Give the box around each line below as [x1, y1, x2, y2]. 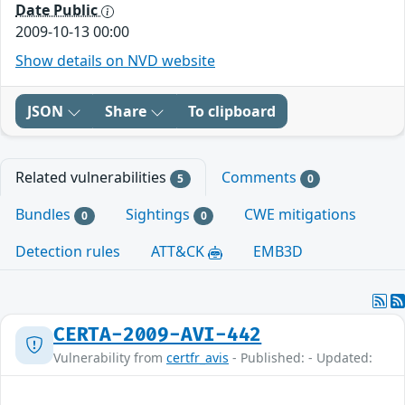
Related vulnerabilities [15, 167, 170, 187]
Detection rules [15, 241, 120, 262]
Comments [221, 167, 300, 187]
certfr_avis [166, 349, 229, 367]
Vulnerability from [53, 349, 166, 367]
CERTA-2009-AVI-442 [53, 324, 262, 347]
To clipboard [188, 101, 276, 121]
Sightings [125, 204, 193, 225]
